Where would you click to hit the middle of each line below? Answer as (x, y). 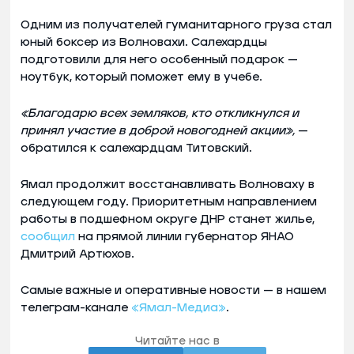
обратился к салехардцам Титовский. (136, 148)
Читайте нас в (177, 341)
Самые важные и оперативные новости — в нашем (173, 290)
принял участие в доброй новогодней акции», (158, 130)
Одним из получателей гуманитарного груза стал (176, 24)
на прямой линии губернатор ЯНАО (185, 236)
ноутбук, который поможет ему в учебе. (141, 77)
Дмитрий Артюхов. (77, 254)
